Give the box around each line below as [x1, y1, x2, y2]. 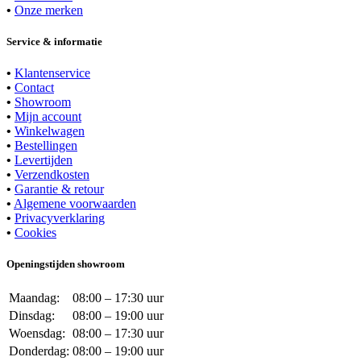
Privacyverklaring [15, 211, 105, 226]
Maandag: [9, 291, 60, 305]
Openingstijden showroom [6, 258, 125, 271]
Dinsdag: [9, 309, 55, 323]
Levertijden [15, 153, 73, 168]
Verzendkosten [15, 168, 89, 182]
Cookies [15, 226, 56, 240]
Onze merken [15, 2, 83, 17]
